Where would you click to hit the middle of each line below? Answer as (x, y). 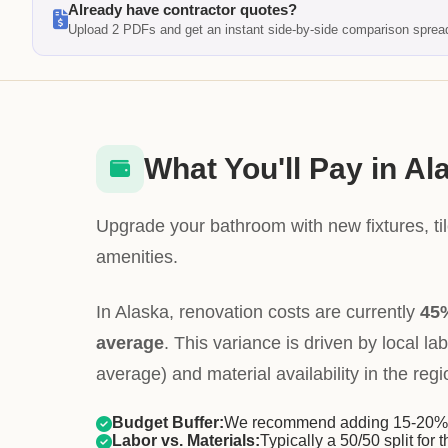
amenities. (137, 257)
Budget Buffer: (168, 422)
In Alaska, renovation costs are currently (258, 312)
